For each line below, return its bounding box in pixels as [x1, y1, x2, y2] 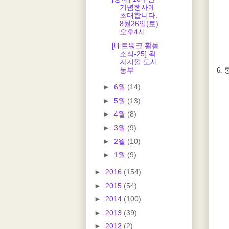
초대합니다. [119, 11, 157, 20]
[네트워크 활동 [111, 41, 159, 50]
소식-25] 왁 [119, 49, 156, 58]
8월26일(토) [119, 19, 158, 28]
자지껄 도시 [119, 57, 157, 66]
